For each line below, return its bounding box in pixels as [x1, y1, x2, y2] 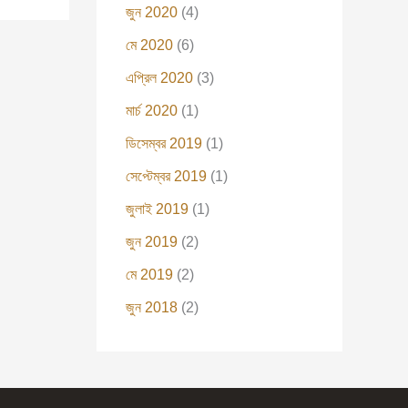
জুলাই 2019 [126, 201, 189, 217]
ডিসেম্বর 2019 [126, 136, 202, 151]
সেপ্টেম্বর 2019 [126, 168, 207, 184]
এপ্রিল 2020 [126, 70, 193, 86]
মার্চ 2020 [126, 103, 178, 118]
